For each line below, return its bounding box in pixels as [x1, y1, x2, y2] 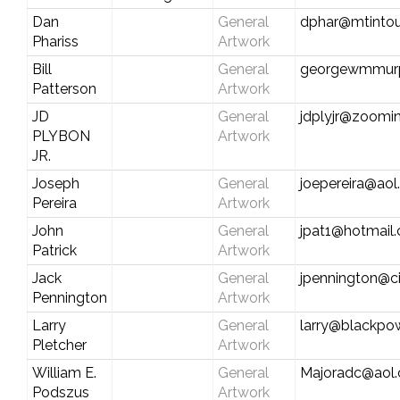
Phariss [31, 32, 79, 50]
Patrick [31, 241, 77, 259]
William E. [31, 363, 96, 381]
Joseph [31, 174, 79, 192]
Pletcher [31, 336, 87, 354]
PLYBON [31, 127, 90, 145]
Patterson [31, 79, 96, 97]
